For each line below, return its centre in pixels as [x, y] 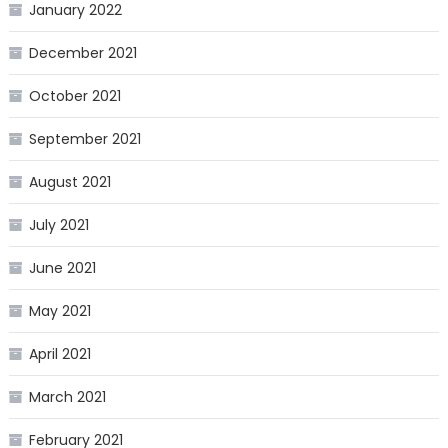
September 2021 [84, 139]
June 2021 [62, 268]
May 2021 [59, 311]
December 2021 [82, 53]
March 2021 [67, 397]
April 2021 [59, 354]
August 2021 [69, 182]
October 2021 [74, 96]
